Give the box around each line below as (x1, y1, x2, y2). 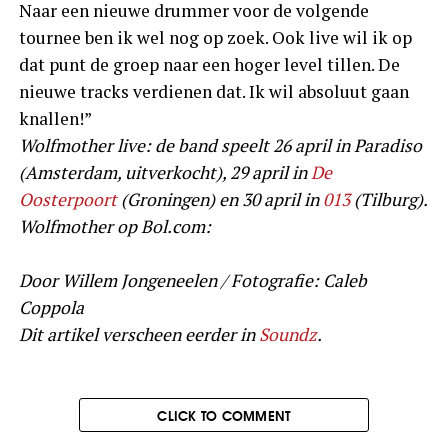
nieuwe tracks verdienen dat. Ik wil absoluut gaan (18, 80, 409, 104)
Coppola (18, 296, 84, 320)
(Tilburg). (349, 188, 428, 212)
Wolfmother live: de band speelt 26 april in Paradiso (18, 134, 422, 158)
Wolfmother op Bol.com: (18, 215, 211, 239)
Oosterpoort (18, 188, 117, 212)
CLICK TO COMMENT (157, 405, 291, 426)
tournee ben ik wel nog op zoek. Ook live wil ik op (18, 26, 412, 50)
